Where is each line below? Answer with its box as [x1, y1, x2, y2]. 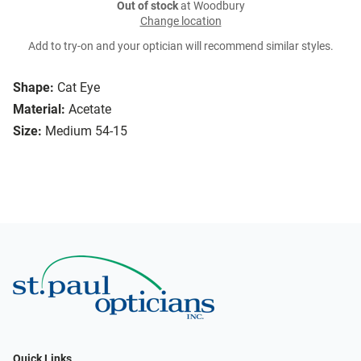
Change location [139, 15, 222, 29]
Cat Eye [57, 80, 100, 96]
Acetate [68, 102, 111, 118]
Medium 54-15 [45, 123, 127, 139]
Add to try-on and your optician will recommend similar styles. [27, 39, 334, 54]
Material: [13, 102, 65, 118]
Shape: [13, 80, 54, 96]
